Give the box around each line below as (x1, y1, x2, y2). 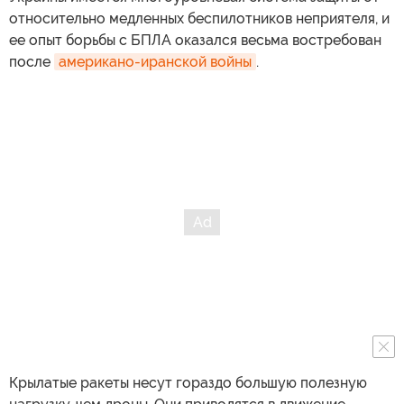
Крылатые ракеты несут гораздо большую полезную (9, 374, 367, 392)
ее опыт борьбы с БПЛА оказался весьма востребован (9, 32, 381, 50)
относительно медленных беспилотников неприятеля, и (9, 10, 390, 28)
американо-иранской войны (59, 53, 252, 71)
